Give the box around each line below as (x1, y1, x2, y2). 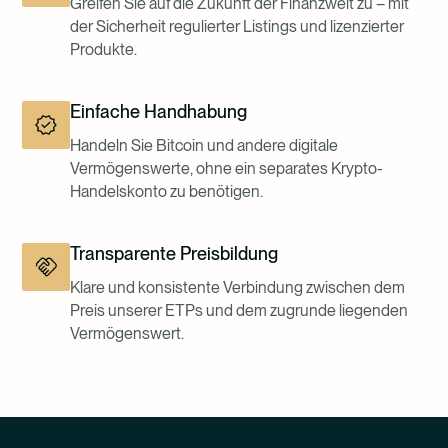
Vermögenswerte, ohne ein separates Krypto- (70, 158, 383, 178)
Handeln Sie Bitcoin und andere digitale (70, 135, 338, 155)
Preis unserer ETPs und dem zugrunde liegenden (70, 300, 408, 320)
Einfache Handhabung (70, 100, 247, 122)
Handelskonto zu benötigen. (70, 181, 263, 201)
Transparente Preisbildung (70, 242, 278, 264)
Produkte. (70, 39, 137, 59)
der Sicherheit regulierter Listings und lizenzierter (70, 16, 404, 36)
